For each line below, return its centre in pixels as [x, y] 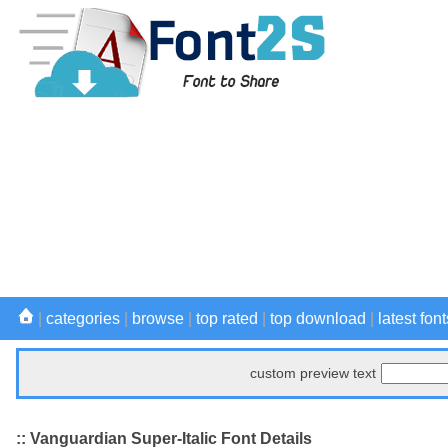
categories [83, 318]
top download [318, 318]
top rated [227, 318]
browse [158, 318]
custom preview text [313, 373]
